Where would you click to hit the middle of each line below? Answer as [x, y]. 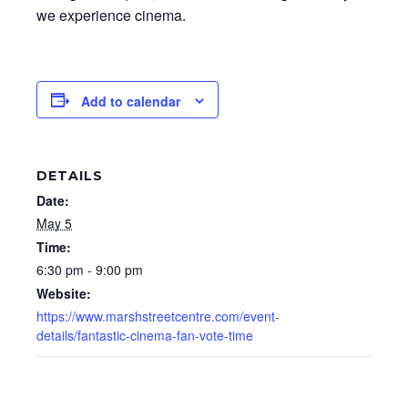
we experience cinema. [111, 15]
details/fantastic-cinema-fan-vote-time [145, 336]
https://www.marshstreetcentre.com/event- [158, 316]
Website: [64, 294]
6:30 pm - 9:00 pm [90, 270]
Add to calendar [131, 102]
